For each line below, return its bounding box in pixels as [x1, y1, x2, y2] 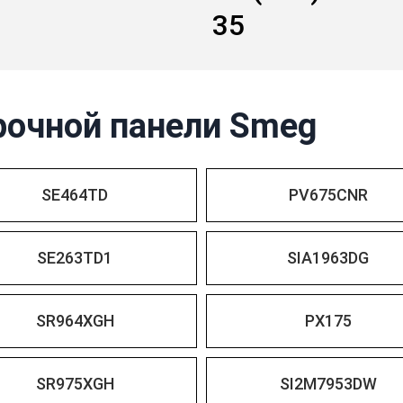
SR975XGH [35, 374, 114, 393]
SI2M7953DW [279, 374, 377, 393]
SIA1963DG [287, 248, 370, 267]
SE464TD [41, 185, 109, 204]
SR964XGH [35, 311, 114, 330]
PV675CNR [288, 185, 368, 204]
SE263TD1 [37, 248, 113, 267]
